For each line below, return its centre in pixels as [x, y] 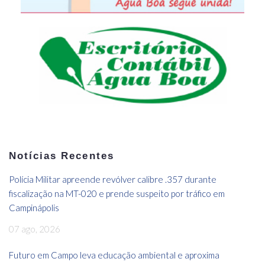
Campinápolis [34, 207]
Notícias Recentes [62, 156]
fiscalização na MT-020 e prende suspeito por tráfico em [117, 193]
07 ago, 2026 [35, 229]
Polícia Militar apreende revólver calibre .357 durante [113, 179]
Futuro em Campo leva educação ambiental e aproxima [114, 255]
